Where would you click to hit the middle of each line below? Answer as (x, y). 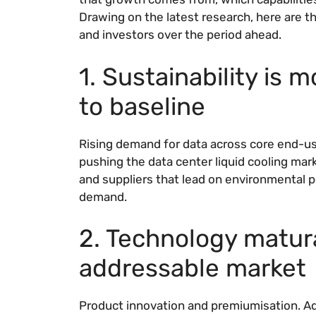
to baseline (142, 106)
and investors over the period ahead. (180, 35)
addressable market (193, 268)
